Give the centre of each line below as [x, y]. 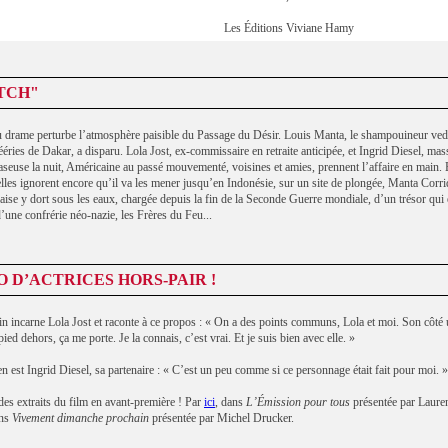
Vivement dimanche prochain [80, 418]
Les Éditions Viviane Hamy [289, 28]
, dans [230, 402]
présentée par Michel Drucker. [221, 418]
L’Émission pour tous [298, 402]
